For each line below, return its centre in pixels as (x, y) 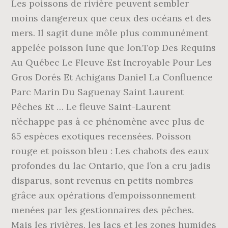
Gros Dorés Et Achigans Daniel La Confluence (112, 77)
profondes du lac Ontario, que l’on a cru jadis (111, 166)
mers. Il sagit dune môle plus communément (110, 33)
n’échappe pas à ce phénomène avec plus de (108, 121)
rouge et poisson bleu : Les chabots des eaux (110, 151)
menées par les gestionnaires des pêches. (103, 210)
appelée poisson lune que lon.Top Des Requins (114, 48)
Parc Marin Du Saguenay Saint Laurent (98, 92)
